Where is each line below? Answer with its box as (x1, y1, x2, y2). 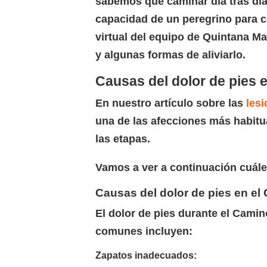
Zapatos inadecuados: (95, 250, 197, 260)
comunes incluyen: (95, 225, 193, 237)
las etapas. (95, 132, 150, 145)
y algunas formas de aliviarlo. (95, 48, 246, 61)
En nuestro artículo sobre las (95, 97, 243, 109)
